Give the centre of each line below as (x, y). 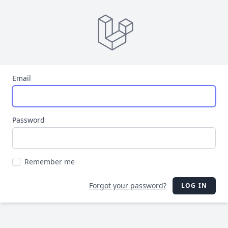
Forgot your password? (127, 186)
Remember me (50, 162)
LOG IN (194, 186)
